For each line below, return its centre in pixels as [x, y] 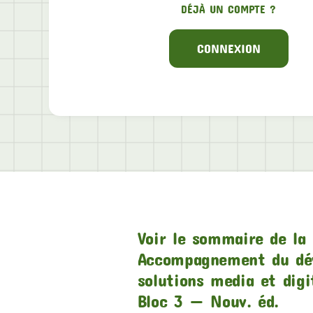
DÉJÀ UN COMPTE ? [228, 8]
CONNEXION [228, 48]
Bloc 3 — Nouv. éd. [208, 300]
